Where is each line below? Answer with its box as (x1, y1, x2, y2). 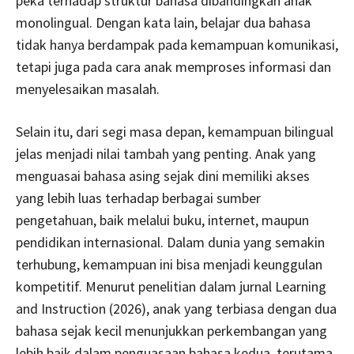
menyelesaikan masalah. (16, 79, 160, 98)
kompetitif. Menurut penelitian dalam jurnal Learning (16, 277, 326, 296)
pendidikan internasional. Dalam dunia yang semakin (16, 232, 325, 251)
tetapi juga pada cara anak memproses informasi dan (16, 57, 331, 76)
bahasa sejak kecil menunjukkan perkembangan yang (16, 321, 327, 340)
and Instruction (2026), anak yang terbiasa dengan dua (16, 299, 337, 318)
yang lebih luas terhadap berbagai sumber (16, 188, 261, 207)
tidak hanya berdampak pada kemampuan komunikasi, (16, 35, 338, 54)
